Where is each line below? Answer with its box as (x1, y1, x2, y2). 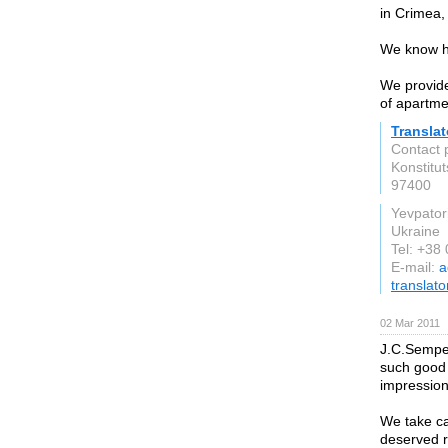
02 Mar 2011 (380, 317, 440, 329)
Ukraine (391, 223, 440, 239)
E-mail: (391, 259, 439, 275)
